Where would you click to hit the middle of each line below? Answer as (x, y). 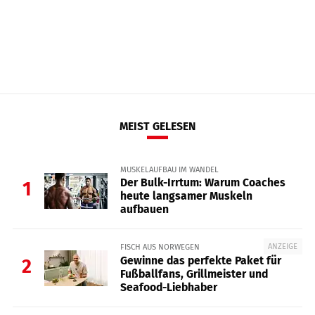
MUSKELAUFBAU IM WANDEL (169, 169)
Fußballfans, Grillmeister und (194, 274)
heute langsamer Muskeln (186, 196)
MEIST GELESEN (157, 126)
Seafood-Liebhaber (168, 287)
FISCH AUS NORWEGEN (160, 247)
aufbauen (144, 210)
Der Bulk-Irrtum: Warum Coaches (202, 183)
